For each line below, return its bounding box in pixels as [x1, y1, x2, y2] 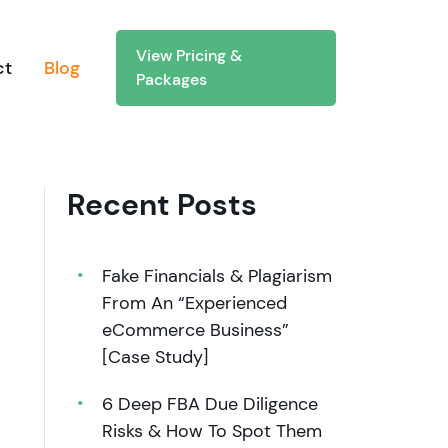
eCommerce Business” [102, 318, 290, 342]
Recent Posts [67, 185, 258, 224]
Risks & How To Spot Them [102, 419, 323, 443]
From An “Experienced [102, 291, 288, 315]
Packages [136, 69, 208, 90]
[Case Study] [102, 345, 210, 369]
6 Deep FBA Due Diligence [102, 392, 319, 416]
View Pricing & [136, 45, 243, 66]
